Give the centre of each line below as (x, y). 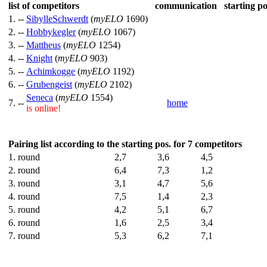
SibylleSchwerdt (57, 19)
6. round (24, 223)
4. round (24, 196)
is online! (44, 108)
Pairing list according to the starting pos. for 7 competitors (125, 144)
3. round (24, 183)
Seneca (40, 97)
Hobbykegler (51, 32)
